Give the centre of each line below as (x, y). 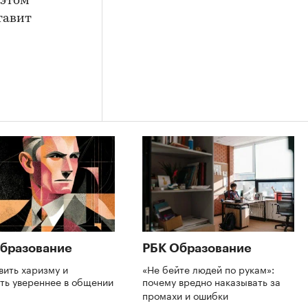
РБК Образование (197, 248)
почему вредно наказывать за (211, 281)
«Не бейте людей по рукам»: (208, 268)
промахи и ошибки (187, 295)
